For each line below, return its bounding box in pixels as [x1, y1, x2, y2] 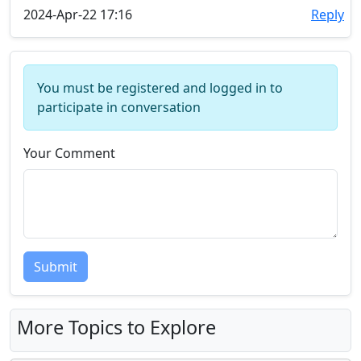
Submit [34, 258, 77, 276]
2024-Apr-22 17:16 [23, 6, 132, 23]
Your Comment [23, 144, 115, 162]
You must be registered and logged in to [37, 79, 283, 97]
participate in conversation [37, 98, 201, 116]
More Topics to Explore [17, 314, 216, 340]
